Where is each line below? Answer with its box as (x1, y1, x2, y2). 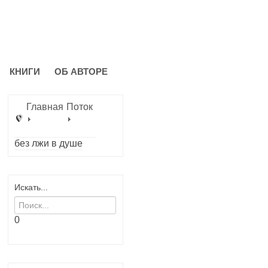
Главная (26, 102, 63, 112)
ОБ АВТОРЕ (54, 66, 108, 77)
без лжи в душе (14, 138, 83, 148)
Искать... (14, 182, 48, 192)
